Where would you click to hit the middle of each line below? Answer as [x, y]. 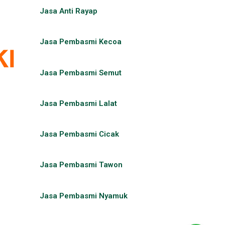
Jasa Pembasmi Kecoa [81, 42]
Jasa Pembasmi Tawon [81, 165]
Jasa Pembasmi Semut [81, 73]
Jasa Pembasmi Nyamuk [84, 196]
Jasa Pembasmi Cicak [80, 134]
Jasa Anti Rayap [69, 11]
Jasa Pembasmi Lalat [79, 103]
